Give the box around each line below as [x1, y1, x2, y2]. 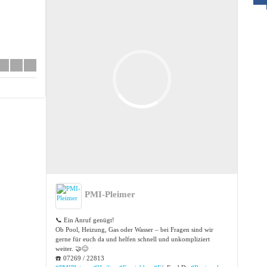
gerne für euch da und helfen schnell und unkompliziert [55, 235, 210, 243]
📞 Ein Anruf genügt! [55, 216, 115, 224]
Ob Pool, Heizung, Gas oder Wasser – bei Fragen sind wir [55, 226, 214, 234]
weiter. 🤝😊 [55, 245, 89, 253]
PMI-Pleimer [85, 190, 136, 200]
